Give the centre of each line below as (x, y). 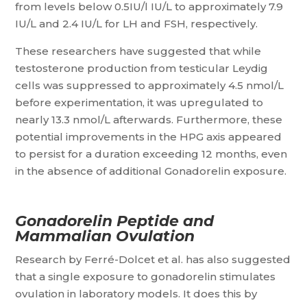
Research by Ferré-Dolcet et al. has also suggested (153, 259)
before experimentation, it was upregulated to (139, 102)
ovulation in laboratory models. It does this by (136, 294)
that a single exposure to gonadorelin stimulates (146, 277)
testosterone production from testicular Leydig (142, 68)
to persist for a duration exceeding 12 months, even (151, 154)
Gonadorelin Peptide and (115, 221)
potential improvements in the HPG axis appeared (149, 137)
